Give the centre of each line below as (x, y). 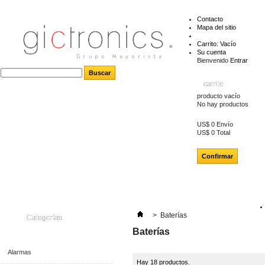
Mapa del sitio (216, 27)
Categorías (44, 218)
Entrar (239, 60)
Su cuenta (211, 52)
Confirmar (217, 156)
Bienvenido (213, 60)
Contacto (210, 19)
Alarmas (19, 252)
